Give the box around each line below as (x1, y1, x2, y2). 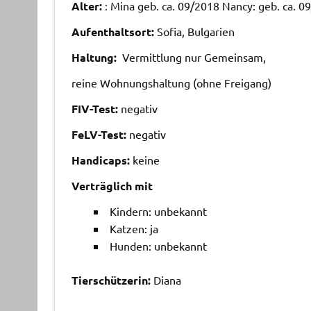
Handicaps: (71, 152, 130, 167)
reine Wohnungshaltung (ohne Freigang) (71, 75, 271, 90)
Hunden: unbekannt (109, 238, 207, 253)
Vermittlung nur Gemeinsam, (121, 49, 266, 64)
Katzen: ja (109, 221, 158, 235)
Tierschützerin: (71, 272, 153, 287)
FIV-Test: (71, 101, 118, 116)
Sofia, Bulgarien (153, 24, 235, 38)
